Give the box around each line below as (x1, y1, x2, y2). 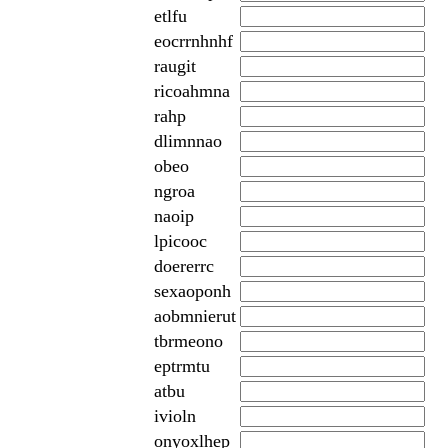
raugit (153, 55, 196, 76)
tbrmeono (153, 330, 223, 351)
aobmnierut (153, 305, 236, 326)
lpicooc (153, 230, 207, 251)
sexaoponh (153, 280, 231, 301)
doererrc (153, 255, 214, 276)
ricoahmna (153, 80, 230, 101)
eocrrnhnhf (153, 30, 233, 51)
